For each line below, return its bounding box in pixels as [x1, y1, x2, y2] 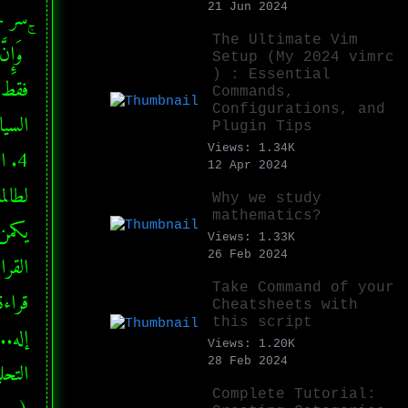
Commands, [212, 83, 294, 100]
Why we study [212, 189, 321, 207]
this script [212, 313, 312, 331]
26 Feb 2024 [208, 247, 288, 261]
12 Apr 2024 [208, 158, 288, 172]
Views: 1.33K [208, 229, 295, 244]
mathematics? [212, 207, 321, 224]
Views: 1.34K [208, 140, 295, 155]
